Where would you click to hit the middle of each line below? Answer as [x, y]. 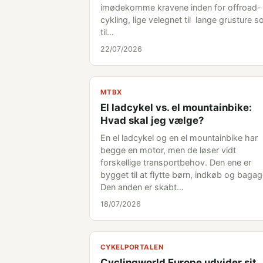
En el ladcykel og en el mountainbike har [179, 138]
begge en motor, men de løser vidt [168, 150]
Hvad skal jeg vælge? [152, 120]
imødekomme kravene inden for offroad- [181, 7]
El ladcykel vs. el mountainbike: [176, 107]
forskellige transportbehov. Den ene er [176, 162]
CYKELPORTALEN [132, 247]
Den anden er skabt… [142, 187]
